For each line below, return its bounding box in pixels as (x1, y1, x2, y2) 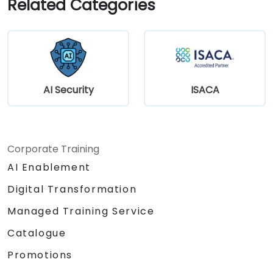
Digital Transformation (7, 182, 137, 196)
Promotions (7, 247, 73, 262)
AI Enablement (7, 160, 91, 174)
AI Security (43, 82, 94, 97)
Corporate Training (7, 141, 99, 156)
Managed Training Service (7, 204, 155, 218)
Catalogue (7, 225, 66, 240)
